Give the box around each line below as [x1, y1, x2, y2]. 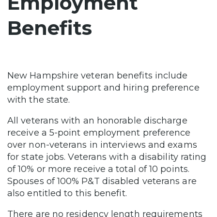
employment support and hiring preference [7, 82, 200, 93]
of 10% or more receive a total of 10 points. [7, 163, 189, 174]
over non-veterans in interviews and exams [7, 139, 197, 150]
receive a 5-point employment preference [7, 127, 191, 138]
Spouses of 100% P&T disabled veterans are [7, 175, 197, 186]
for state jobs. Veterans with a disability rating [7, 151, 207, 162]
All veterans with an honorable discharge [7, 115, 187, 126]
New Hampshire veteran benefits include [7, 70, 188, 81]
